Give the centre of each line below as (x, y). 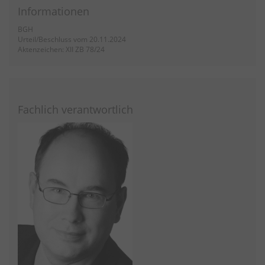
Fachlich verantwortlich (75, 109)
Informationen (54, 11)
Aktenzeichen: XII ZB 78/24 (61, 50)
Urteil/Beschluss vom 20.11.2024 (72, 40)
